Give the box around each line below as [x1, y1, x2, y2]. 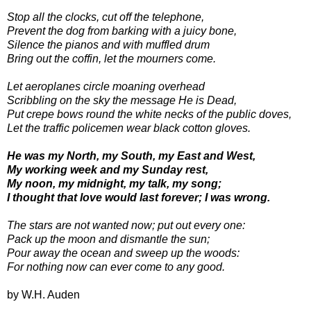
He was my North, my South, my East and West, [7, 149, 255, 162]
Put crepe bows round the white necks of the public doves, [7, 108, 292, 120]
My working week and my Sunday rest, [7, 163, 208, 176]
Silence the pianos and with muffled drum [7, 38, 210, 51]
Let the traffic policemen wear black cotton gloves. [7, 121, 251, 134]
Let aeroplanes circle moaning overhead [7, 80, 205, 92]
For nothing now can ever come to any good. [7, 260, 225, 273]
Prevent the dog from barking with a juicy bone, [7, 24, 237, 37]
